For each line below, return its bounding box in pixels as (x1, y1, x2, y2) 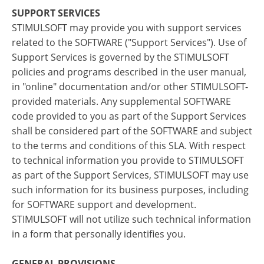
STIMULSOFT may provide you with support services (12, 21, 242, 34)
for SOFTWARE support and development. (12, 198, 196, 211)
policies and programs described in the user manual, (12, 65, 246, 78)
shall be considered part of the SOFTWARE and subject (12, 124, 252, 137)
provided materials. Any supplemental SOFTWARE (12, 95, 231, 108)
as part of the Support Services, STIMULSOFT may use (12, 169, 249, 181)
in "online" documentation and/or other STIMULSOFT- (12, 80, 248, 93)
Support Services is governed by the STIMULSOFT (12, 51, 229, 64)
